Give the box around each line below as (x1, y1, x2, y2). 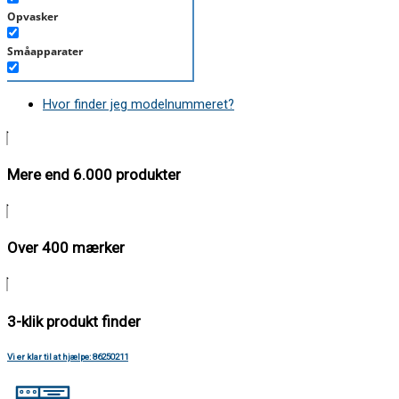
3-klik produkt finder (7, 312, 141, 330)
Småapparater (7, 44, 83, 60)
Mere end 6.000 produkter (7, 166, 181, 184)
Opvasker (7, 9, 58, 25)
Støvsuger (7, 78, 60, 94)
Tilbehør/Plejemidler (7, 148, 118, 164)
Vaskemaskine (7, 183, 84, 199)
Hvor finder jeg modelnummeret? (43, 95, 234, 112)
